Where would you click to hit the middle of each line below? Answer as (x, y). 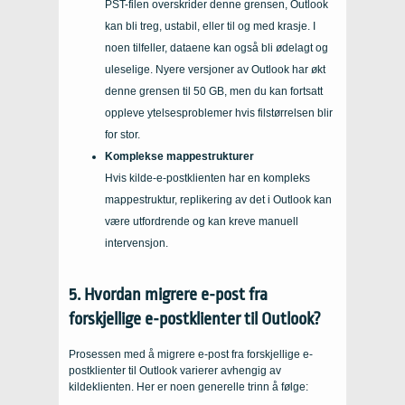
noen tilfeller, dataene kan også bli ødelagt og (217, 47)
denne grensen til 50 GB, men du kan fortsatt (214, 91)
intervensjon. (137, 243)
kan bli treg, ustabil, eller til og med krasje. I (210, 26)
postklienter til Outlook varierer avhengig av (175, 370)
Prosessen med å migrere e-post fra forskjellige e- (191, 354)
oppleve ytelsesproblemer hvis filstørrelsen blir (219, 113)
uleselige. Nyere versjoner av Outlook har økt (215, 69)
